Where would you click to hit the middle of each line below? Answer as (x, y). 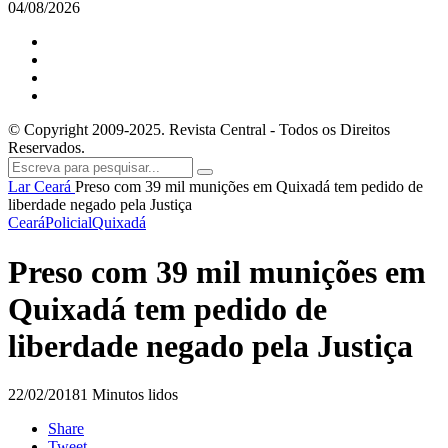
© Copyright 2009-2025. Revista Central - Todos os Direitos (199, 130)
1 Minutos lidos (129, 394)
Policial (68, 223)
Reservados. (46, 148)
